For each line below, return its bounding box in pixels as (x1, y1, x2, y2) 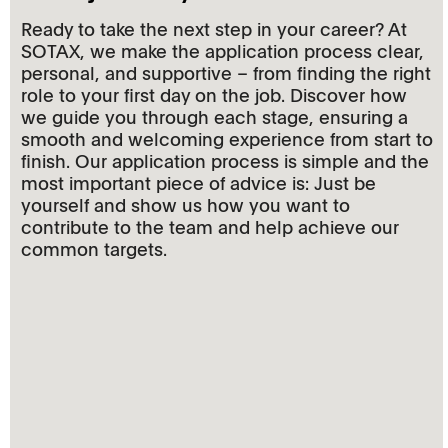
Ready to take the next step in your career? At (21, 17, 407, 41)
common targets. (21, 237, 167, 261)
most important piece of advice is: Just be (21, 171, 376, 195)
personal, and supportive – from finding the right (21, 61, 431, 85)
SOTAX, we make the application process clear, (21, 39, 424, 63)
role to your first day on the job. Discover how (21, 83, 407, 107)
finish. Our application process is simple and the (21, 149, 429, 173)
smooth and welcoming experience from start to (21, 127, 433, 151)
